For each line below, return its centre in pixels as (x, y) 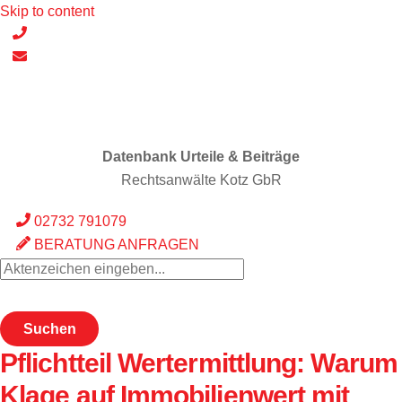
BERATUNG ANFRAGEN (115, 245)
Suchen (49, 328)
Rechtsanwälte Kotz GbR (201, 180)
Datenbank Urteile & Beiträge (201, 157)
